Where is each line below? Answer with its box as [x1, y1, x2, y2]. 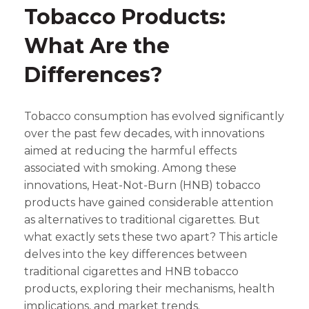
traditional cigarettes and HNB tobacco [24, 265, 239, 278]
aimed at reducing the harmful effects [24, 144, 237, 157]
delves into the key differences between [24, 248, 247, 261]
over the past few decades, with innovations [24, 127, 264, 140]
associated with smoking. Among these [24, 161, 237, 175]
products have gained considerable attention [24, 196, 273, 209]
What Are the [24, 33, 170, 59]
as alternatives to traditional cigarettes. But [24, 213, 260, 226]
